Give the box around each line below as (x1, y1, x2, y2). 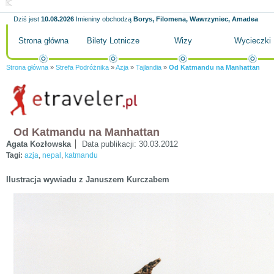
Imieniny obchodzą (76, 15, 131, 23)
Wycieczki (234, 36, 271, 45)
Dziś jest (13, 15, 39, 23)
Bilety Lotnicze (87, 36, 139, 45)
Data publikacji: (82, 139, 139, 149)
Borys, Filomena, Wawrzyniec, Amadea (133, 15, 258, 23)
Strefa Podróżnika (56, 64, 109, 71)
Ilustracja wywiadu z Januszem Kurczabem (6, 174, 169, 184)
